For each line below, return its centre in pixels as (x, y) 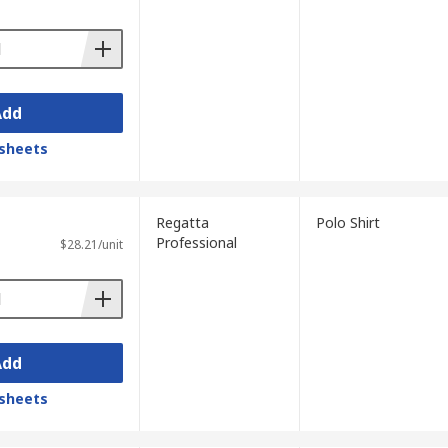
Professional (196, 242)
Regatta (182, 222)
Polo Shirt (347, 222)
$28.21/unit (91, 244)
